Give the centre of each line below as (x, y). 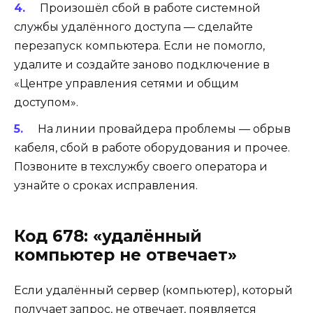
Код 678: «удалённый (108, 236)
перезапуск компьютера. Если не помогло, (139, 45)
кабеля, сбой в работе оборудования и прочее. (152, 147)
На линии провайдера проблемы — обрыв (164, 129)
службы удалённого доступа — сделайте (133, 27)
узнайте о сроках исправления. (106, 185)
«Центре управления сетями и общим (126, 83)
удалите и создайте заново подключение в (142, 64)
